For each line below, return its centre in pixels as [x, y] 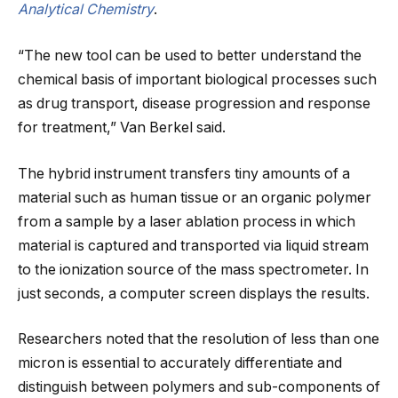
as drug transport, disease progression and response [194, 103]
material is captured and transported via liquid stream [193, 245]
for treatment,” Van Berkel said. [122, 127]
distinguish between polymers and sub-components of [199, 387]
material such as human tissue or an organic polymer [195, 197]
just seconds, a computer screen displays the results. [194, 293]
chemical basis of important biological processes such [197, 80]
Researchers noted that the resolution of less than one [199, 339]
